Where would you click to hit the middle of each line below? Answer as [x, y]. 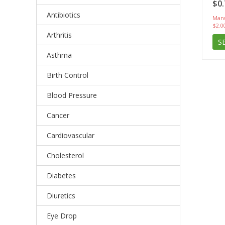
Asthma [59, 55]
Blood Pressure [72, 95]
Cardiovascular [71, 135]
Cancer [58, 115]
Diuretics [61, 196]
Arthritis [59, 35]
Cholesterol [65, 155]
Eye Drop [62, 216]
